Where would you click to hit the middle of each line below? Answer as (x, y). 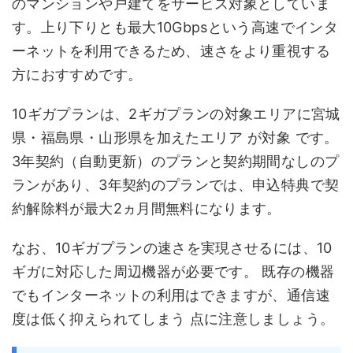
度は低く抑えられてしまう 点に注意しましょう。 (173, 319)
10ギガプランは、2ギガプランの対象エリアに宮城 (176, 114)
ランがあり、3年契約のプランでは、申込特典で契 (176, 185)
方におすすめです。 (77, 74)
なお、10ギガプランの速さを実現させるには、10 (172, 248)
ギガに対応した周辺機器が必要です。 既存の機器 (173, 271)
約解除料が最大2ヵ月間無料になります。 (147, 208)
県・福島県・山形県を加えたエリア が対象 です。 (175, 137)
